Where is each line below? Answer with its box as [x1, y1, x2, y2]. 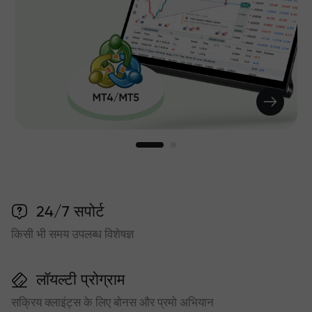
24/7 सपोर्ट [36, 203, 104, 219]
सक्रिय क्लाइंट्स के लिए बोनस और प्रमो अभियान [11, 296, 214, 309]
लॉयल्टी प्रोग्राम [36, 272, 125, 288]
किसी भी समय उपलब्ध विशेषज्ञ [11, 228, 134, 240]
